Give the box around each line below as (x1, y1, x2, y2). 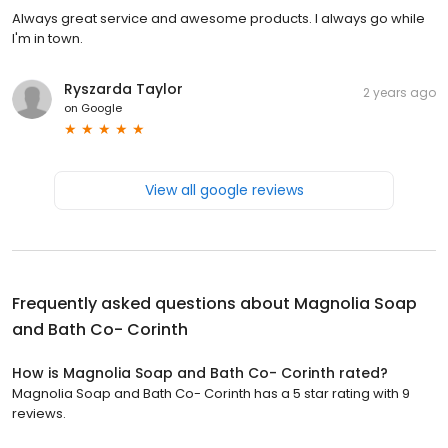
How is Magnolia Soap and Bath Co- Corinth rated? (12, 362, 388, 383)
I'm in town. (12, 28, 83, 48)
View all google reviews (144, 179, 304, 200)
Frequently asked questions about (12, 291, 294, 315)
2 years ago (363, 83, 436, 101)
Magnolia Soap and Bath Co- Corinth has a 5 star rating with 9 (12, 383, 410, 403)
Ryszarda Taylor (64, 78, 183, 99)
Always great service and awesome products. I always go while (12, 8, 425, 28)
